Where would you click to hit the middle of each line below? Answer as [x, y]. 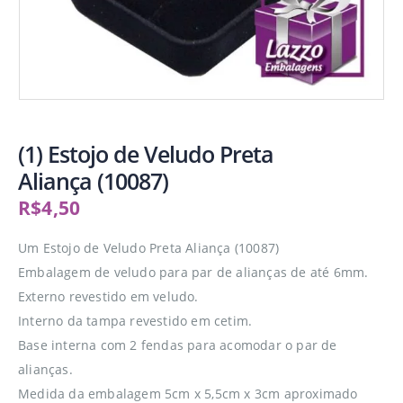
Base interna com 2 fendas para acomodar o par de [178, 345]
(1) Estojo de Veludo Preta [146, 154]
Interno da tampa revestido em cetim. [135, 321]
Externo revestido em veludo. [108, 296]
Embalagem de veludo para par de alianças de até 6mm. [193, 272]
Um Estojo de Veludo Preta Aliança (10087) [149, 248]
